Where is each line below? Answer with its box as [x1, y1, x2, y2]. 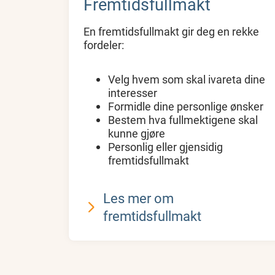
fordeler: [83, 37, 124, 52]
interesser [108, 85, 157, 100]
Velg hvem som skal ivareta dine [108, 71, 265, 87]
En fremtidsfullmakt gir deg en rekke [83, 23, 259, 39]
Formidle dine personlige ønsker [108, 98, 263, 114]
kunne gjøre [108, 125, 165, 141]
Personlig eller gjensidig [108, 139, 223, 154]
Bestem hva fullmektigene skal [108, 112, 258, 127]
